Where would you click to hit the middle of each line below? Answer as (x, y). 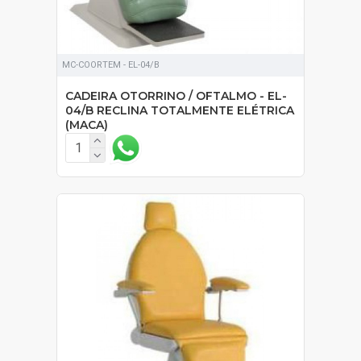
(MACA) (87, 124)
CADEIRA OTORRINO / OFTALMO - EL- (176, 95)
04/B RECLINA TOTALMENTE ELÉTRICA (180, 110)
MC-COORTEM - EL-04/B (111, 64)
